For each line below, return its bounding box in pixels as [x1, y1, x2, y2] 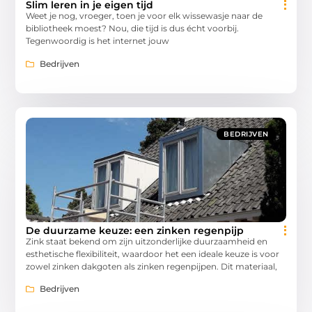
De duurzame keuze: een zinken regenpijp [26, 224, 244, 237]
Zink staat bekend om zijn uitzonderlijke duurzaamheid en [26, 235, 268, 247]
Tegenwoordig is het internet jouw [26, 36, 170, 47]
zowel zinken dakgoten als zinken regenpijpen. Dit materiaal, [26, 260, 278, 272]
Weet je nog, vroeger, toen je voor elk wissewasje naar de [26, 10, 263, 22]
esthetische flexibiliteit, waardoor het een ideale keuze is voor [26, 248, 280, 259]
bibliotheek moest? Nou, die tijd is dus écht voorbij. [26, 23, 240, 34]
